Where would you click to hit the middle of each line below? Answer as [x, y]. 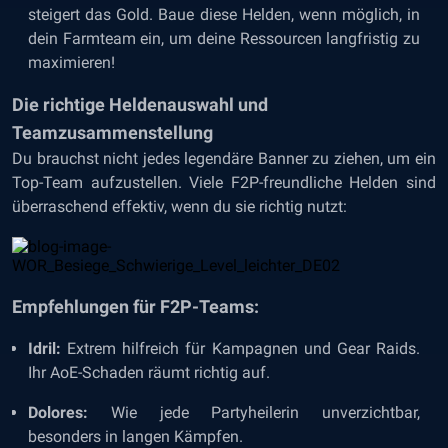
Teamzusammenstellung [112, 132]
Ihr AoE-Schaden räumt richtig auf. [149, 372]
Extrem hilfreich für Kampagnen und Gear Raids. [244, 348]
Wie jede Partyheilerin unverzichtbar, [254, 412]
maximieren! [71, 62]
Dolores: [58, 412]
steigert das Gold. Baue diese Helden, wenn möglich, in [224, 14]
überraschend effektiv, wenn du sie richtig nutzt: [179, 206]
